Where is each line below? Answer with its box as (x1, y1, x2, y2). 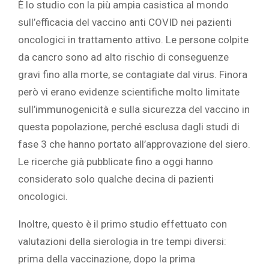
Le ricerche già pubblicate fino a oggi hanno (18, 156, 213, 168)
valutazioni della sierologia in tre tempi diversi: (18, 235, 226, 248)
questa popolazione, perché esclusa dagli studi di (18, 121, 240, 133)
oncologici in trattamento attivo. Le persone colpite (18, 34, 249, 46)
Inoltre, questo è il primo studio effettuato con (18, 218, 227, 231)
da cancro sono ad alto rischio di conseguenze (18, 51, 229, 64)
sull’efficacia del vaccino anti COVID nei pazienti (18, 16, 232, 29)
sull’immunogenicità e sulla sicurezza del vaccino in (18, 103, 250, 116)
